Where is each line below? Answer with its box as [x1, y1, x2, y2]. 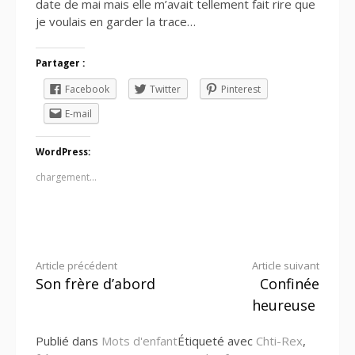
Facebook [65, 82, 109, 97]
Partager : [36, 58, 85, 70]
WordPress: [36, 146, 90, 158]
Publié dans [36, 332, 101, 349]
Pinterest [221, 82, 261, 97]
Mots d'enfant [101, 332, 177, 349]
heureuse [252, 295, 315, 315]
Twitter [150, 82, 181, 97]
